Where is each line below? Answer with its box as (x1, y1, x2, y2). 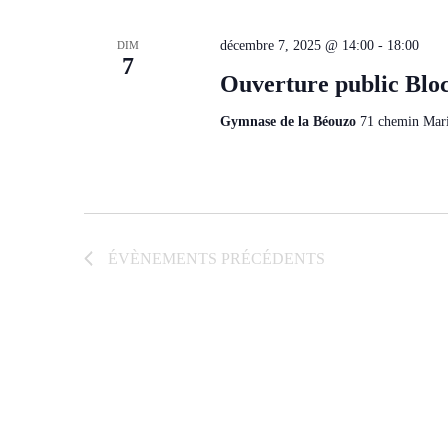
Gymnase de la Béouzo (219, 114, 360, 129)
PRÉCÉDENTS (217, 250, 325, 267)
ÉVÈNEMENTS (108, 250, 217, 267)
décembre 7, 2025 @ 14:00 (219, 38, 374, 53)
